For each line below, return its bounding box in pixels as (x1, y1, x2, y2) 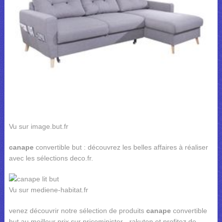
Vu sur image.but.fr (8, 122, 68, 131)
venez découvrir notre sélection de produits (8, 207, 146, 215)
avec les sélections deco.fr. (8, 154, 93, 163)
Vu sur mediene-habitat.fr (8, 186, 88, 194)
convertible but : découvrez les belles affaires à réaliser (33, 143, 208, 152)
